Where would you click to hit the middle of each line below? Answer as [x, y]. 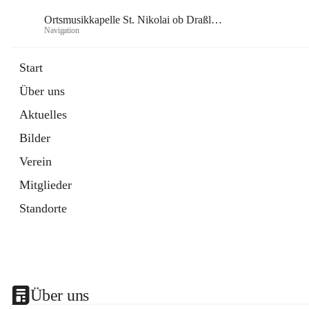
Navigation [62, 30]
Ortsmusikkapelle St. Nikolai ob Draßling [217, 19]
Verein [36, 161]
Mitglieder [46, 185]
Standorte [43, 208]
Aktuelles [43, 114]
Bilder [35, 138]
